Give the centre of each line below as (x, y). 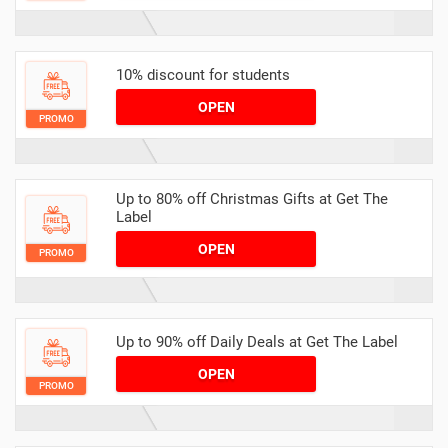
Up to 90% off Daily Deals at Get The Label (257, 341)
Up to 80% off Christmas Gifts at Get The (252, 199)
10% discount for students (203, 74)
